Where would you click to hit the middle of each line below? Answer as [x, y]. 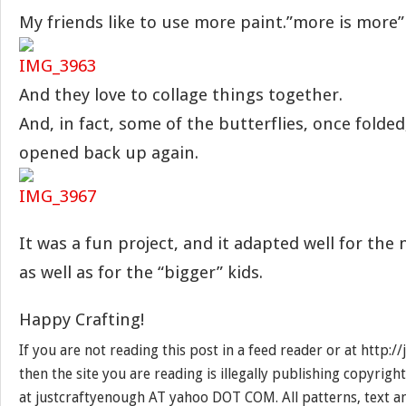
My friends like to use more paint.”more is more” [212, 22]
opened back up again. [109, 153]
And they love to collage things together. [181, 95]
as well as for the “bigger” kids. [141, 272]
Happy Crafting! [82, 319]
